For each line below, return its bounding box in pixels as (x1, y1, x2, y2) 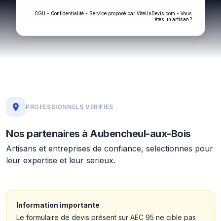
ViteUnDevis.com (137, 11, 175, 16)
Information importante (16, 201, 100, 209)
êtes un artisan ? (155, 17, 192, 22)
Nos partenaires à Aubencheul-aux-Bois (6, 128, 191, 140)
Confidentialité (51, 11, 84, 16)
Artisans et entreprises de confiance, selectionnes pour (6, 144, 213, 153)
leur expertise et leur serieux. (6, 155, 115, 165)
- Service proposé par (84, 10, 137, 16)
